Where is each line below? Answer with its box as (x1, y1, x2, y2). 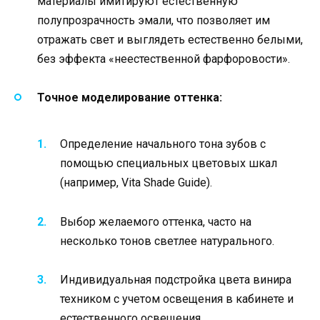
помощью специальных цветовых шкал (60, 156, 277, 171)
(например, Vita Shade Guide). (60, 176, 212, 190)
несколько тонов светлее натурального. (60, 234, 274, 248)
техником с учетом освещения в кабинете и (60, 291, 294, 306)
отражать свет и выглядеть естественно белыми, (37, 32, 303, 46)
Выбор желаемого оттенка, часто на (60, 214, 251, 229)
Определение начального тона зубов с (60, 137, 266, 151)
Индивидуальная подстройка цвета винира (60, 272, 291, 286)
